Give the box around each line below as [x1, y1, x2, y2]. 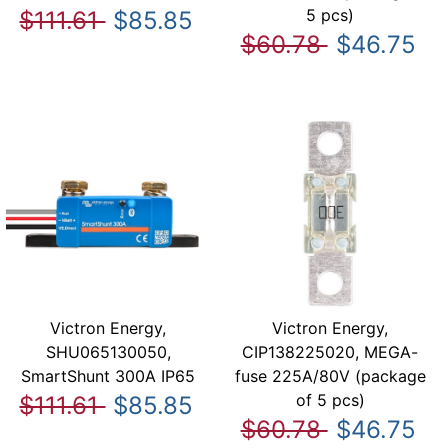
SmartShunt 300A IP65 [21, 366, 196, 387]
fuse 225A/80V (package [234, 366, 426, 387]
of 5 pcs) [295, 390, 365, 411]
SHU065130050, [45, 342, 171, 363]
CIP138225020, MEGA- [242, 342, 419, 363]
